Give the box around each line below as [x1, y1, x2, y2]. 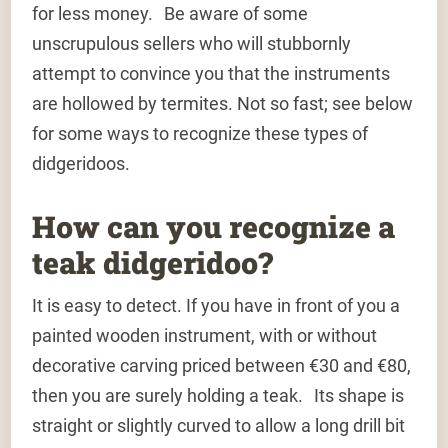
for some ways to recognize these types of [32, 123, 369, 145]
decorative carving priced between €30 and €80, [32, 355, 412, 377]
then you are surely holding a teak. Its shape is [32, 385, 405, 407]
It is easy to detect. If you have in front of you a [32, 295, 401, 317]
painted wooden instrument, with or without [32, 325, 378, 347]
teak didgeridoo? [32, 243, 274, 283]
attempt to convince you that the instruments [32, 63, 391, 85]
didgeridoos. [32, 153, 131, 175]
